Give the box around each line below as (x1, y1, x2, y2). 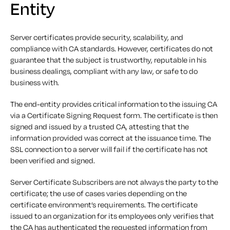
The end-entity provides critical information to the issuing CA (10, 99, 217, 109)
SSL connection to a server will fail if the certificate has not (10, 144, 208, 154)
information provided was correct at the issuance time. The (10, 132, 211, 143)
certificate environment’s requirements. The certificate (10, 199, 198, 209)
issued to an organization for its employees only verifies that (10, 210, 214, 221)
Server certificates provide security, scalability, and (10, 32, 183, 42)
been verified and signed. (10, 155, 95, 165)
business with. (10, 77, 59, 87)
